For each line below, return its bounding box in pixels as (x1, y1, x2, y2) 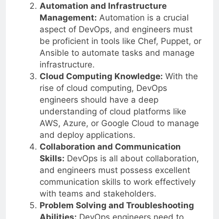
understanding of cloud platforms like (39, 106, 186, 116)
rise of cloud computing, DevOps (39, 83, 167, 93)
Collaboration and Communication (39, 141, 181, 152)
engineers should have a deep (39, 94, 158, 105)
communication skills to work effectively (39, 176, 196, 187)
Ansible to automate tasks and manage (39, 47, 195, 58)
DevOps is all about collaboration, (64, 153, 199, 163)
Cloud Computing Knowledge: (39, 71, 163, 81)
